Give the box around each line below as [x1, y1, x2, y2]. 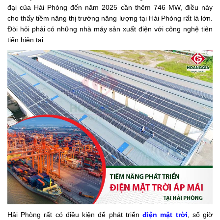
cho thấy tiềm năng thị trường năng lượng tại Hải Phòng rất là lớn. [7, 14, 213, 22]
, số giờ [187, 210, 213, 219]
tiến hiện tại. [7, 36, 45, 44]
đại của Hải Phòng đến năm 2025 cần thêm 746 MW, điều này [7, 3, 213, 11]
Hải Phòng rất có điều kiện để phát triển [7, 210, 143, 219]
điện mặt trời [142, 210, 188, 219]
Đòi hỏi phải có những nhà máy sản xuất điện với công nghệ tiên [7, 25, 213, 33]
